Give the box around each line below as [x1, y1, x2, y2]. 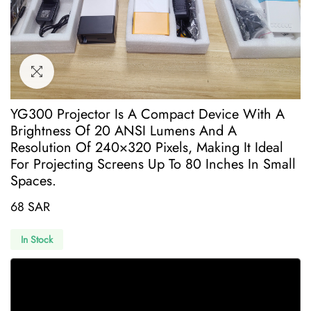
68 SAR [10, 198, 50, 217]
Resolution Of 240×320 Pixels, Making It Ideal [10, 137, 283, 158]
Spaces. [10, 171, 56, 192]
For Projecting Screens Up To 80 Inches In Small [10, 154, 296, 175]
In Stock [21, 233, 53, 247]
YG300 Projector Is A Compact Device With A [10, 104, 285, 125]
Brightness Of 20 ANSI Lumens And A [10, 121, 237, 142]
